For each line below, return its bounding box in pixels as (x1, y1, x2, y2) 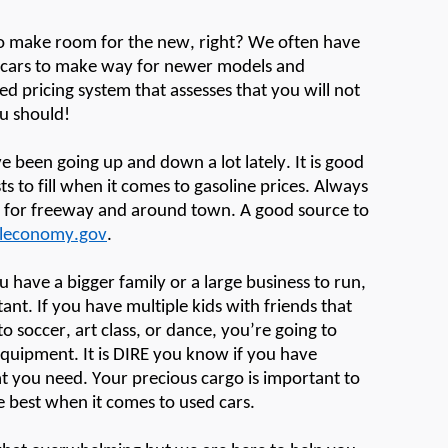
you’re (221, 321, 271, 341)
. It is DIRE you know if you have (74, 345, 317, 365)
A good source (240, 201, 349, 221)
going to (271, 321, 337, 341)
